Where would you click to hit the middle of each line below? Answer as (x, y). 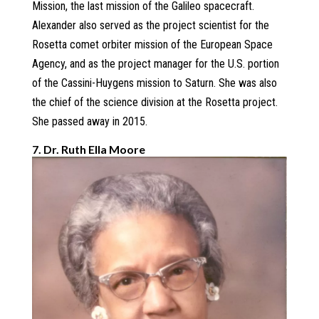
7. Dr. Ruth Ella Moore (88, 150)
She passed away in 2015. (89, 122)
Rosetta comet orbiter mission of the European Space (152, 45)
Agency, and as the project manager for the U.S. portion (155, 64)
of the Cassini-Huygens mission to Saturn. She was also (154, 83)
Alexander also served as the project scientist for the (150, 26)
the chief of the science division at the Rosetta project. (155, 103)
